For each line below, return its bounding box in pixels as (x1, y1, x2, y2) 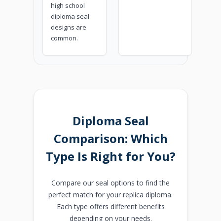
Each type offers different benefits (56, 202, 165, 212)
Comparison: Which (53, 130, 168, 147)
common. (51, 33, 78, 42)
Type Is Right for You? (45, 148, 176, 165)
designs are (51, 22, 87, 32)
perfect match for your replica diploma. (48, 190, 173, 200)
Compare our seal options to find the (51, 178, 170, 188)
